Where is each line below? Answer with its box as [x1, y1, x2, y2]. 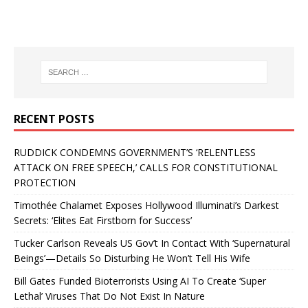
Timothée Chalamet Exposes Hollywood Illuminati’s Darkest [14, 198, 279, 212]
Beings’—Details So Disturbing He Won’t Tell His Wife [14, 251, 250, 265]
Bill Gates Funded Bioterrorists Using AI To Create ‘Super [14, 274, 266, 287]
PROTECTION [14, 175, 76, 189]
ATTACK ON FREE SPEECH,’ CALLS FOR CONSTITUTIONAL [14, 160, 278, 174]
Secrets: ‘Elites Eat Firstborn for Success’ [14, 213, 192, 227]
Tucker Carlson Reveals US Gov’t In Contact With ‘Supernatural [14, 236, 290, 250]
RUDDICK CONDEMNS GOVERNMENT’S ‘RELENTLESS [14, 145, 256, 159]
